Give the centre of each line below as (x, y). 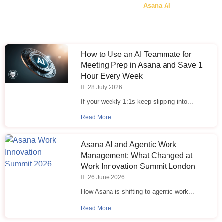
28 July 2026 (105, 87)
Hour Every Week (112, 76)
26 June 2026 (106, 178)
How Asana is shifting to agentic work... (138, 192)
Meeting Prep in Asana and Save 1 (142, 65)
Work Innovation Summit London (138, 166)
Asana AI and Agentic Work (129, 145)
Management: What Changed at (137, 156)
